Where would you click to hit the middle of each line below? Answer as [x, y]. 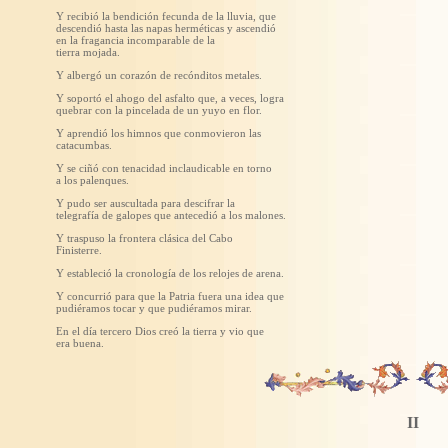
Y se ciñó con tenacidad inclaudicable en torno [164, 168]
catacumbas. [84, 145]
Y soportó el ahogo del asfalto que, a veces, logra [170, 98]
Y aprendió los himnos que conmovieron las [158, 133]
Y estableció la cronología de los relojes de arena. [170, 273]
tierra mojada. [88, 52]
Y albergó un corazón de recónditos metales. [159, 75]
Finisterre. [79, 250]
